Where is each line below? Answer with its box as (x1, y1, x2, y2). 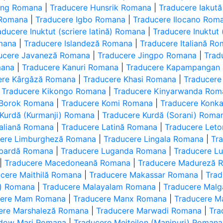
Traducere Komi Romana (61, 98, 153, 108)
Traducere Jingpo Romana (98, 50, 197, 60)
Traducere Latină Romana (61, 122, 158, 132)
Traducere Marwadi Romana (96, 206, 202, 216)
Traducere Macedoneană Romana (4, 158, 131, 168)
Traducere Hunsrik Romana (50, 2, 152, 12)
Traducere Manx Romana (73, 194, 167, 204)
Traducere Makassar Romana (89, 170, 199, 180)
